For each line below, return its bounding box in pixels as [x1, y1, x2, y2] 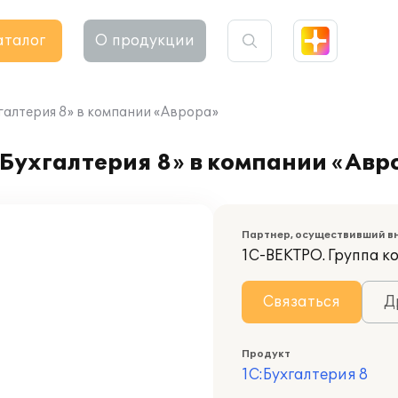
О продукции [95, 32, 195, 50]
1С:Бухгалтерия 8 [242, 366, 368, 384]
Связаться [263, 293, 340, 311]
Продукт [242, 348, 291, 360]
